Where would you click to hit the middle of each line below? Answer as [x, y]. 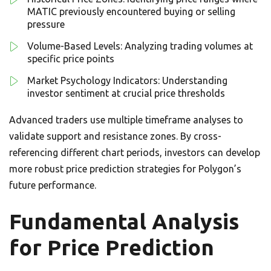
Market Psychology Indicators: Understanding [127, 80]
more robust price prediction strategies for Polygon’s [125, 169]
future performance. [53, 185]
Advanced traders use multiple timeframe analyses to [126, 120]
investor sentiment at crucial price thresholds [126, 93]
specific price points [71, 59]
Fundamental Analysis [124, 221]
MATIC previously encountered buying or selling [131, 11]
